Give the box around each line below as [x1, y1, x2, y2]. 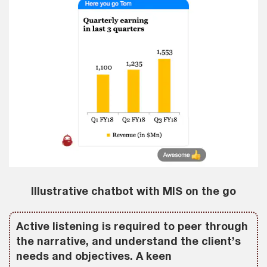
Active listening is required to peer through [16, 219, 248, 233]
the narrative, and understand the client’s [16, 234, 241, 248]
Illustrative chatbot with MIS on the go [31, 184, 236, 198]
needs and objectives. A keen [16, 249, 172, 263]
